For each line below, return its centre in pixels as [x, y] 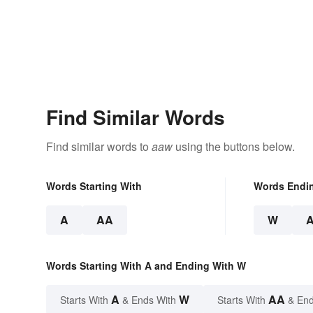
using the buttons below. [234, 147]
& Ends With [149, 300]
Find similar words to [99, 147]
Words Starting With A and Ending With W [146, 266]
